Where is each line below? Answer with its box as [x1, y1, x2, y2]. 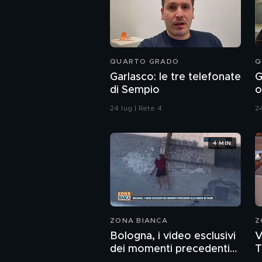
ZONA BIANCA [110, 217, 168, 225]
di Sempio [110, 85, 160, 96]
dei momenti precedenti [110, 244, 230, 255]
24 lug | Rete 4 [110, 105, 162, 112]
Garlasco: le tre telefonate [110, 72, 241, 83]
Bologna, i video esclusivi [110, 231, 236, 242]
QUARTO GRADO [110, 58, 179, 65]
